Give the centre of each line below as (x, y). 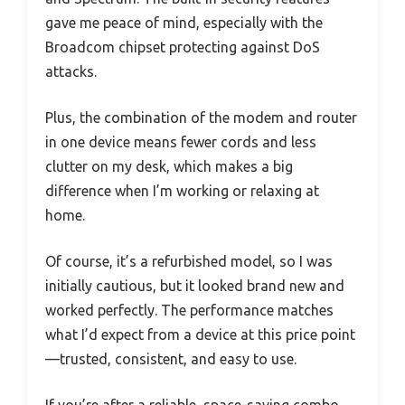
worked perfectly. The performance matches (189, 310)
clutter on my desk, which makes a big (169, 166)
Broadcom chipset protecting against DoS (183, 47)
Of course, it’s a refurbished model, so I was (189, 261)
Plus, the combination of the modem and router (201, 117)
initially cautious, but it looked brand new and (195, 285)
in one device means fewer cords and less (181, 141)
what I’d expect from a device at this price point (200, 334)
